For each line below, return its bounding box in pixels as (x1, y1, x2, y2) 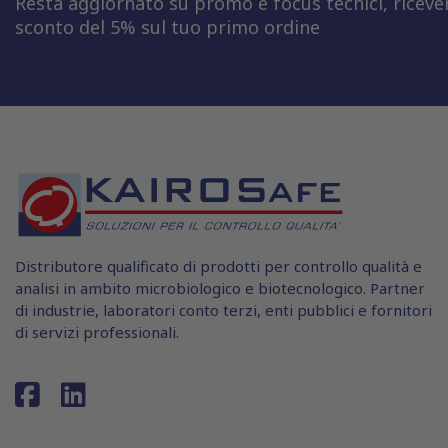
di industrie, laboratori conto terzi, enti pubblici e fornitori (15, 299, 432, 320)
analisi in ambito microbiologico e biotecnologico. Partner (15, 277, 425, 298)
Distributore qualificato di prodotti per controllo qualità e (15, 255, 422, 276)
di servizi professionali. (15, 321, 179, 342)
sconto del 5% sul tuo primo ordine (15, 14, 320, 39)
